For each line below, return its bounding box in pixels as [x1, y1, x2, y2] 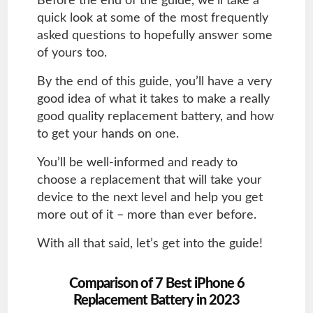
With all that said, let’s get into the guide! [36, 237, 263, 250]
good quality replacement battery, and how [36, 110, 274, 123]
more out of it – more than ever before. [36, 208, 256, 221]
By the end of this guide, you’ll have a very [36, 75, 272, 88]
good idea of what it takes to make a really [36, 92, 270, 105]
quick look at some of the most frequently [36, 11, 268, 24]
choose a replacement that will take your [36, 173, 262, 187]
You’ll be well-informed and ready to [36, 156, 238, 169]
